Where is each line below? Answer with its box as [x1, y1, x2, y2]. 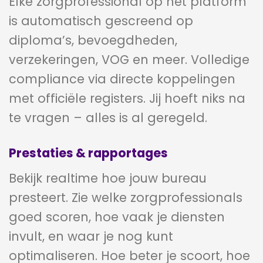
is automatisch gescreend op [9, 12, 193, 30]
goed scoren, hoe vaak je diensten [9, 208, 225, 226]
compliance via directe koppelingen [9, 70, 235, 88]
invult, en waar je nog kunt [9, 228, 173, 245]
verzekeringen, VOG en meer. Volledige [9, 51, 249, 69]
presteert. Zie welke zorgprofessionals [9, 189, 242, 207]
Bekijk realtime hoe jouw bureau [9, 170, 207, 187]
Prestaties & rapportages [9, 144, 168, 162]
